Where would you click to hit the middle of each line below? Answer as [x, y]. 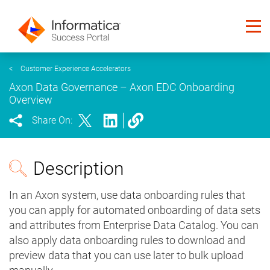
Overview [31, 100]
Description [78, 169]
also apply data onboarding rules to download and [127, 240]
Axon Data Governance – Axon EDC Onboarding [122, 87]
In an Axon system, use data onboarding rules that [127, 195]
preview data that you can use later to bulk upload [126, 256]
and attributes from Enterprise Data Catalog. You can [134, 225]
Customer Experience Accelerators [76, 69]
